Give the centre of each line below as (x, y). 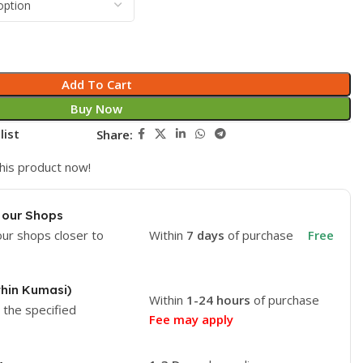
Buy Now (97, 109)
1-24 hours (218, 300)
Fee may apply (191, 319)
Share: (115, 134)
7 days (207, 235)
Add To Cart (96, 84)
